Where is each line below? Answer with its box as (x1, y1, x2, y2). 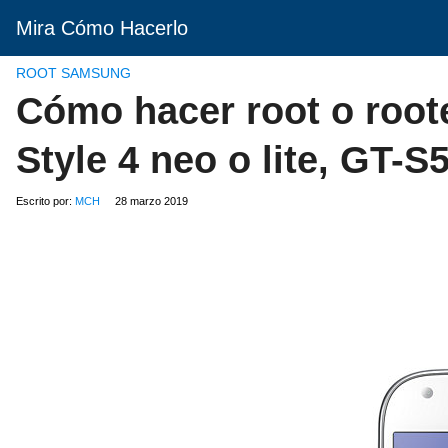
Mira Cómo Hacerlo (16, 17, 188, 39)
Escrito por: (16, 195, 75, 207)
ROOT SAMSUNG (16, 65, 131, 81)
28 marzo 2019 (115, 195, 188, 207)
